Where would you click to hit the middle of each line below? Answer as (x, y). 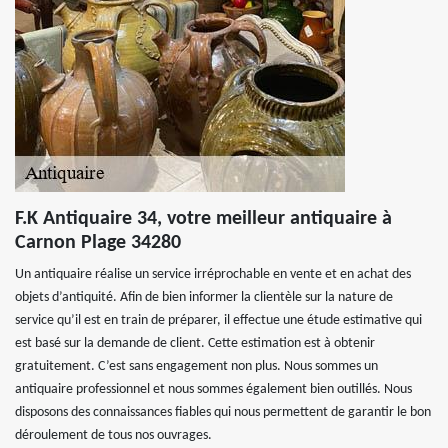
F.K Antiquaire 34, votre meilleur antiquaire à (203, 219)
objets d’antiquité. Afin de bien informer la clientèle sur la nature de (204, 297)
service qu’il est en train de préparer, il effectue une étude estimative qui (218, 320)
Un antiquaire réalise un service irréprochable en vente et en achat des (213, 274)
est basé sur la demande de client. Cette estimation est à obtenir (195, 343)
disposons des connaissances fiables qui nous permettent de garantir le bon (223, 412)
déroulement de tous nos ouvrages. (113, 435)
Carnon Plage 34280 (98, 243)
